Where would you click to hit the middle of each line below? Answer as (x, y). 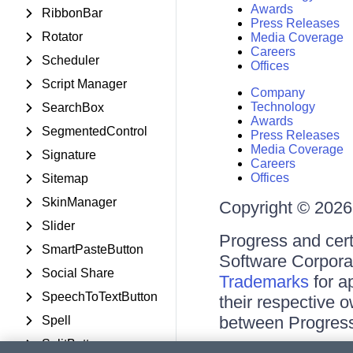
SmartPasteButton (93, 249)
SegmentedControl (95, 131)
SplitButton (72, 344)
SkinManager (79, 202)
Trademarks (264, 282)
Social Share (78, 273)
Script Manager (84, 84)
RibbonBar (72, 13)
